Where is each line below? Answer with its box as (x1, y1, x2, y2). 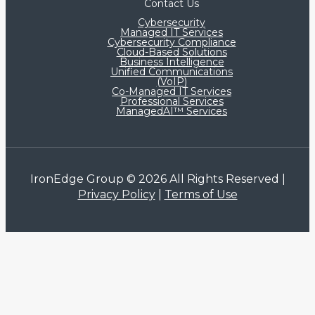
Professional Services (120, 95, 224, 108)
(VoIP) (156, 75, 187, 89)
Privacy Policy (77, 187, 155, 201)
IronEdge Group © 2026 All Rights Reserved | (30, 172, 285, 186)
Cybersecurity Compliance (107, 36, 236, 49)
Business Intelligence (119, 56, 224, 69)
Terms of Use (164, 187, 238, 201)
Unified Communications (110, 65, 233, 79)
